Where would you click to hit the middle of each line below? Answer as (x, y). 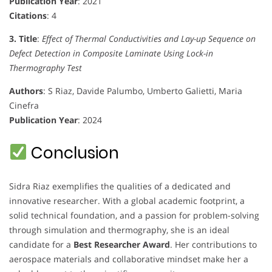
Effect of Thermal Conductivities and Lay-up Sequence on (149, 38)
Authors (26, 90)
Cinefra (24, 105)
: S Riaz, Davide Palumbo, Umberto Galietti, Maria (143, 90)
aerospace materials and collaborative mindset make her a (129, 259)
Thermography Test (46, 67)
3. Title (23, 38)
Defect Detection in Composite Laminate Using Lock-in (111, 53)
